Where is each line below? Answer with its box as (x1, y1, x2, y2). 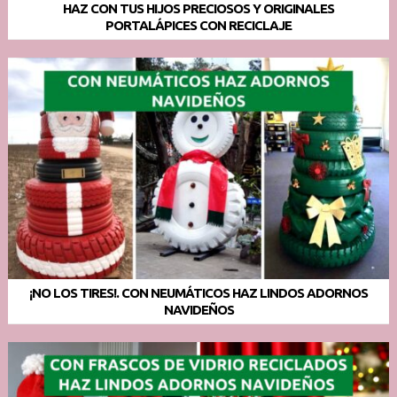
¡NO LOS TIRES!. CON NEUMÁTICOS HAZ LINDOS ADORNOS (29, 284, 368, 300)
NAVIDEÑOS (163, 301, 234, 317)
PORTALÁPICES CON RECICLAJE (105, 17, 292, 33)
